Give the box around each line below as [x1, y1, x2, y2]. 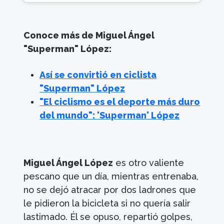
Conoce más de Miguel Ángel [23, 29, 155, 40]
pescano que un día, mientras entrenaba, [23, 170, 199, 181]
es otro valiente [113, 157, 184, 168]
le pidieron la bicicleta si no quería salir [23, 197, 191, 208]
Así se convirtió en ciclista [39, 69, 157, 80]
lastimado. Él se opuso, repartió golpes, [23, 211, 193, 222]
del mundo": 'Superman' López [39, 109, 180, 120]
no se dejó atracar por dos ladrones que [23, 184, 196, 195]
